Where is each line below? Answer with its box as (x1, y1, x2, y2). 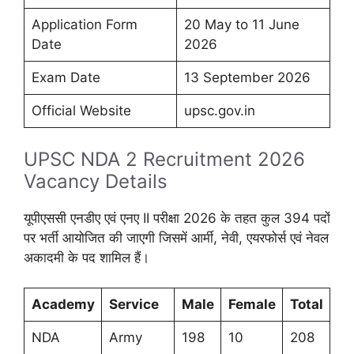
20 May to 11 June (183, 17, 299, 33)
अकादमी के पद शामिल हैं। (24, 249, 149, 265)
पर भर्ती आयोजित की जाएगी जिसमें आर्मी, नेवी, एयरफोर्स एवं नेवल (24, 229, 329, 246)
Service (108, 296, 159, 313)
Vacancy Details (24, 169, 168, 193)
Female (228, 296, 276, 313)
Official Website (31, 103, 131, 119)
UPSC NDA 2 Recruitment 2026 (24, 147, 305, 171)
